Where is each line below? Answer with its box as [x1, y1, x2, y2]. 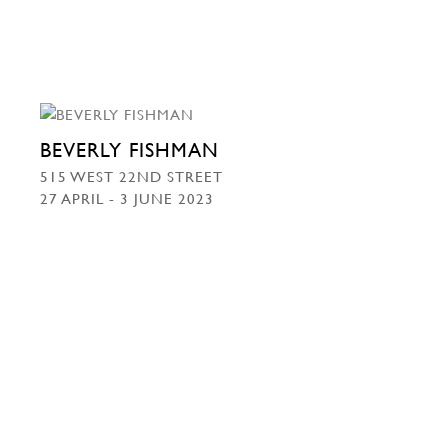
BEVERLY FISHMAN [40, 138, 219, 163]
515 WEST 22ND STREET [40, 167, 223, 186]
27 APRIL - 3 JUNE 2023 [40, 189, 214, 208]
